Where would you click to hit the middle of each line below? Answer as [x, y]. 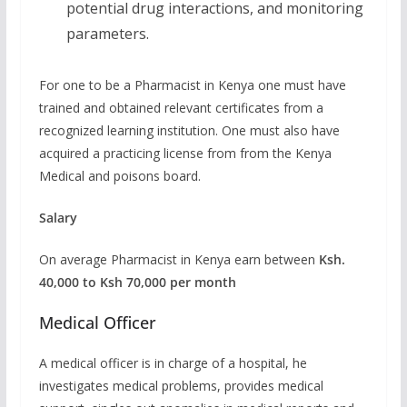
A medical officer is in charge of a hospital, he [173, 362]
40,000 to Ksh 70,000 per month [137, 282]
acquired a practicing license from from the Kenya [185, 153]
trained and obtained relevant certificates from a [181, 107]
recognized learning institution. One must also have [189, 130]
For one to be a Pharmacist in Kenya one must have [192, 84]
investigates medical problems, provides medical [181, 385]
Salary [58, 217]
